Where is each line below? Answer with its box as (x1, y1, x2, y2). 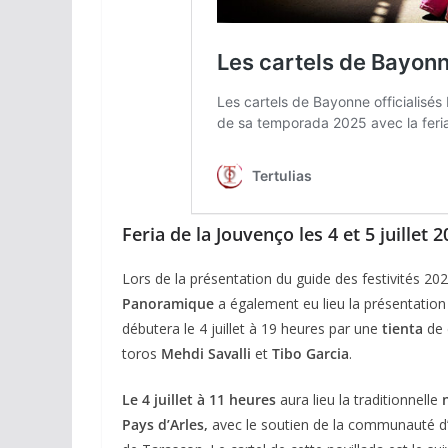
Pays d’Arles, (122, 414, 208, 434)
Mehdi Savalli (161, 343, 251, 363)
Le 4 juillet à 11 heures (122, 389, 276, 409)
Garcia (306, 343, 349, 363)
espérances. (267, 265, 405, 299)
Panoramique (122, 293, 214, 313)
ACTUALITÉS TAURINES (275, 177, 384, 192)
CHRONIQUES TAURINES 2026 (275, 203, 425, 218)
